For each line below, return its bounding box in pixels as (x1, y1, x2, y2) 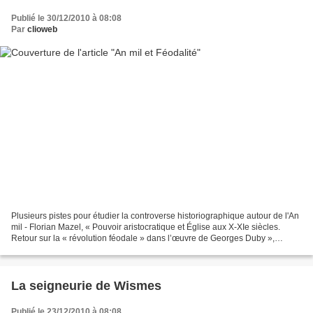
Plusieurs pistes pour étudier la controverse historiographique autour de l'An (11, 211, 299, 221)
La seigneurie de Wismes (11, 279, 161, 293)
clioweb (27, 24, 57, 34)
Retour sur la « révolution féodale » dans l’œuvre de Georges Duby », (11, 233, 275, 244)
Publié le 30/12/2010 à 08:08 (11, 13, 122, 23)
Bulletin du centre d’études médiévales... (11, 245, 165, 255)
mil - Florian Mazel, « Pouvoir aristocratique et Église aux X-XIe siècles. (11, 222, 280, 233)
